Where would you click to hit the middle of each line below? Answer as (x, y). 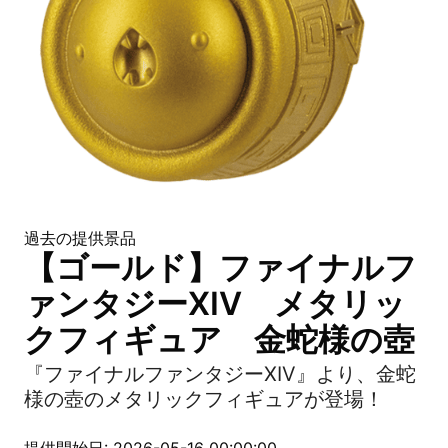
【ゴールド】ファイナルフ (220, 267)
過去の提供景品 (80, 238)
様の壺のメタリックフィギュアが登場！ (204, 399)
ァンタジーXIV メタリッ (215, 303)
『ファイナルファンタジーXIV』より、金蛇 (220, 374)
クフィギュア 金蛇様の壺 (219, 339)
